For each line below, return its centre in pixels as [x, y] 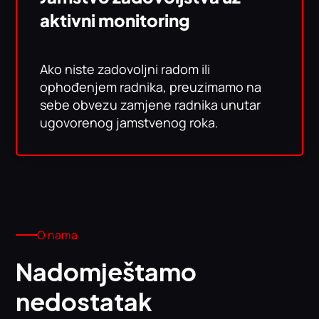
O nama [58, 235]
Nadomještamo [106, 272]
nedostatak [84, 302]
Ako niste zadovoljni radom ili [125, 69]
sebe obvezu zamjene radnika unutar [151, 105]
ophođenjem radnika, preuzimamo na [151, 87]
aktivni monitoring [115, 20]
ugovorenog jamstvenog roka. [130, 122]
